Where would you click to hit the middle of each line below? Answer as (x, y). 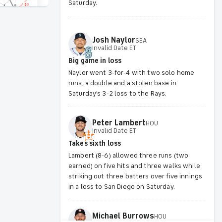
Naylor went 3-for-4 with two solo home (131, 72)
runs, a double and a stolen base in (122, 83)
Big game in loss (95, 60)
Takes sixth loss (95, 143)
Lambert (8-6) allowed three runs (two (128, 155)
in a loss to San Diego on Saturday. (121, 186)
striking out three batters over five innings (135, 176)
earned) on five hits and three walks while (134, 166)
